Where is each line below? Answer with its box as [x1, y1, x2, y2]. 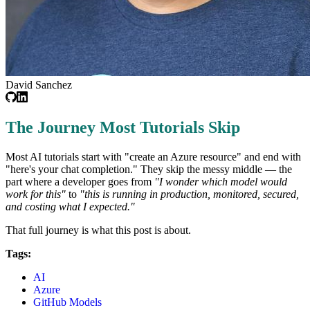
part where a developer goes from [6, 176, 154, 188]
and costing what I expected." [6, 201, 135, 213]
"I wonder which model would [154, 176, 287, 188]
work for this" [6, 188, 66, 201]
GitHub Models [33, 296, 102, 309]
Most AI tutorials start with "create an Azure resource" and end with [6, 151, 301, 163]
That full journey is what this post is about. [6, 224, 191, 237]
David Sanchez [6, 78, 72, 91]
